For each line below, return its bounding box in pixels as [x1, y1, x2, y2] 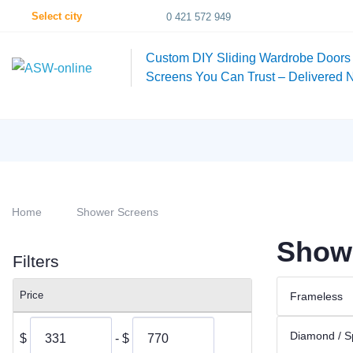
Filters [13, 252, 59, 270]
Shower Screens [76, 206, 158, 218]
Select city [32, 9, 82, 22]
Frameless [290, 289, 343, 303]
